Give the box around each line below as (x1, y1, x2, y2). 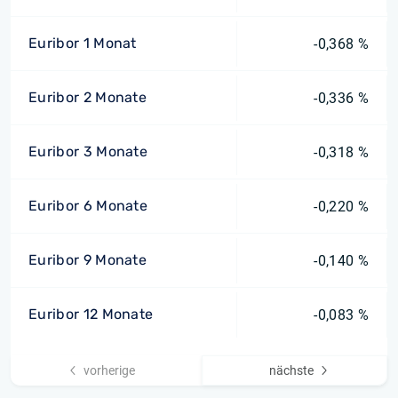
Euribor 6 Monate (28, 197, 148, 214)
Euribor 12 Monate (28, 306, 154, 322)
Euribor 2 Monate (28, 89, 147, 106)
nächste (268, 363, 314, 378)
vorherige (84, 363, 136, 378)
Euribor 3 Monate (28, 143, 148, 160)
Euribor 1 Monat (28, 35, 137, 52)
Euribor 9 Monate (28, 251, 147, 268)
